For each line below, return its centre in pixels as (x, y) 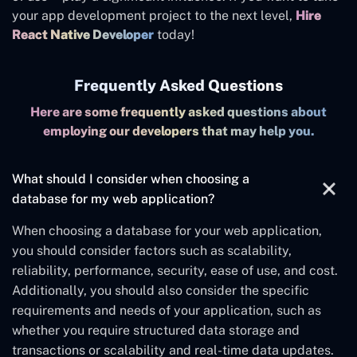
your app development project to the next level (151, 16)
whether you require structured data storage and (156, 331)
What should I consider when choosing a (131, 179)
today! (174, 35)
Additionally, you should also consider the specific (161, 291)
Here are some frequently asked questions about (178, 112)
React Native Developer (83, 35)
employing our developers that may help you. (178, 131)
